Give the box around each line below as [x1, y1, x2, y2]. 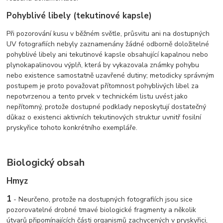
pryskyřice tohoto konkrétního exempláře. [6, 122, 138, 132]
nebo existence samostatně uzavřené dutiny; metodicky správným [6, 70, 215, 80]
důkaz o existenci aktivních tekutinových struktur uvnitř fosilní [6, 112, 202, 122]
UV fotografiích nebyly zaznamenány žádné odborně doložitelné [6, 39, 210, 49]
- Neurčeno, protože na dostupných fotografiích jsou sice [11, 194, 193, 204]
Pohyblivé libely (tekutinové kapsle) [6, 9, 152, 21]
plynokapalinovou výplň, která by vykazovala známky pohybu [6, 60, 200, 70]
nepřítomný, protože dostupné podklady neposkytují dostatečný [6, 102, 207, 111]
